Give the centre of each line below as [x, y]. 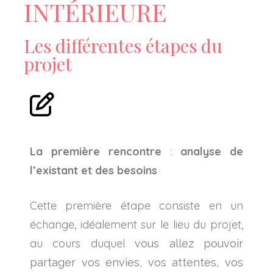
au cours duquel [83, 243]
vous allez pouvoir [189, 243]
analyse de [212, 151]
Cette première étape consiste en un [136, 205]
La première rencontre [96, 151]
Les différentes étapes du [123, 45]
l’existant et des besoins [94, 170]
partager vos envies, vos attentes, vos [136, 262]
